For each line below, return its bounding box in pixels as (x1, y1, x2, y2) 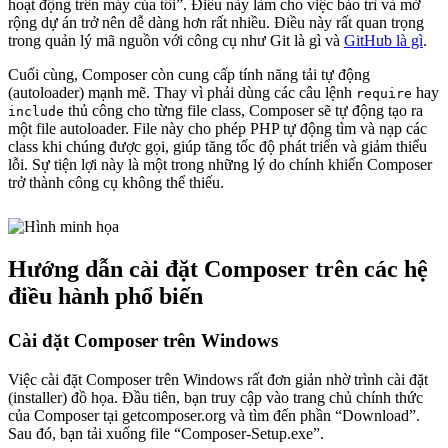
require (356, 86, 412, 102)
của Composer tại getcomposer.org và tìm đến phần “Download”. (8, 406, 420, 424)
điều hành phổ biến (8, 282, 203, 309)
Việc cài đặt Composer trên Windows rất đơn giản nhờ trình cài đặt (8, 370, 428, 388)
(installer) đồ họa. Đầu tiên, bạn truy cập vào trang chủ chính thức (8, 388, 423, 406)
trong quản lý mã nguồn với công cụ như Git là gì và (8, 32, 344, 50)
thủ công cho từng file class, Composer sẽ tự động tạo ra (64, 102, 423, 120)
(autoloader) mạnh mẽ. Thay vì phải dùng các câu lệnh (8, 84, 356, 102)
